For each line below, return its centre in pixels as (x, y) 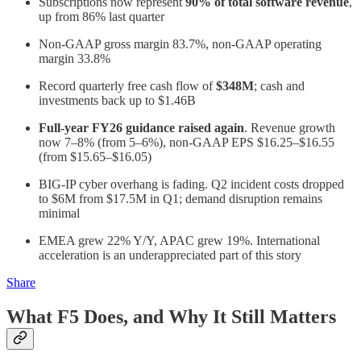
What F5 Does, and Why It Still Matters (171, 317)
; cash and (279, 86)
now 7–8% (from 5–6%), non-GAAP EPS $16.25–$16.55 (187, 143)
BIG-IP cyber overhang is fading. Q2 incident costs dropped (191, 185)
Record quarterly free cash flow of (127, 86)
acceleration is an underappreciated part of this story (170, 255)
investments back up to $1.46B (117, 101)
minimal (59, 214)
